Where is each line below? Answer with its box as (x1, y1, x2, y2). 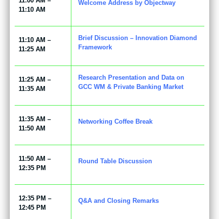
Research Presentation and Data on (78, 73, 184, 81)
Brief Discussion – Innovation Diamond (78, 34, 197, 42)
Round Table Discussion (78, 157, 152, 165)
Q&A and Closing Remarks (78, 197, 159, 205)
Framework (78, 43, 112, 51)
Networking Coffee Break (78, 118, 153, 126)
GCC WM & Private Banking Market (78, 83, 183, 90)
